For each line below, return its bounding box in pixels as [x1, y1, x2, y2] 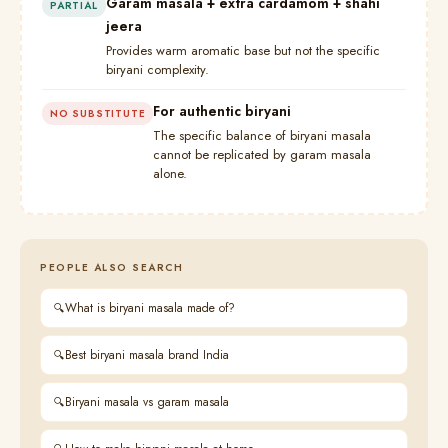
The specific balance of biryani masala [153, 126, 372, 145]
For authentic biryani [153, 101, 292, 121]
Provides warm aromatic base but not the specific [105, 41, 380, 60]
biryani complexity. [105, 60, 209, 79]
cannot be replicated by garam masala [153, 145, 372, 164]
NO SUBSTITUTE [50, 106, 146, 121]
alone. [153, 164, 188, 183]
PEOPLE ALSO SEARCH [40, 260, 183, 275]
